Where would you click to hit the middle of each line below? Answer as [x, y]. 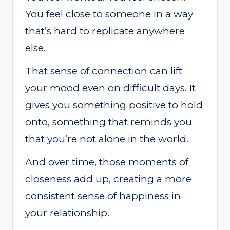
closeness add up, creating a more [108, 179]
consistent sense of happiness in [103, 196]
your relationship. [67, 213]
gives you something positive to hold [114, 105]
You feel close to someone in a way [109, 14]
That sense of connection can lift [104, 71]
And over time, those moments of [107, 162]
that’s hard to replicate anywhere [105, 31]
